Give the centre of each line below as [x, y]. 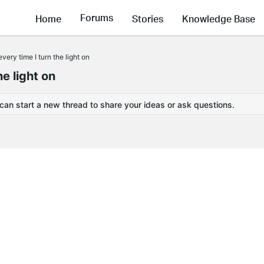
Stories [148, 18]
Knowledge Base [219, 18]
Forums [97, 18]
